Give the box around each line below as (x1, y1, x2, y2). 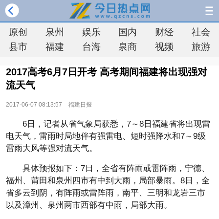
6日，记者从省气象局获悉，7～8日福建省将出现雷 (22, 119, 210, 129)
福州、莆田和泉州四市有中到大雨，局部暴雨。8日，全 (6, 176, 210, 185)
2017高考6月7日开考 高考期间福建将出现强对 (6, 66, 207, 77)
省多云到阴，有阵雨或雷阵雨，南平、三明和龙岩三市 (6, 188, 205, 197)
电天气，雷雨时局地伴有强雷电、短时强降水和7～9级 (6, 131, 206, 141)
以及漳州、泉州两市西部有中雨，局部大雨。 (6, 200, 172, 210)
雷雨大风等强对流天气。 (6, 144, 97, 153)
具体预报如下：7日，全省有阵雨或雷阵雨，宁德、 (22, 164, 210, 173)
